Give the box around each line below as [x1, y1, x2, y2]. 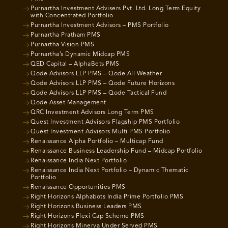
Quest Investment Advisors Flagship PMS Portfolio [31, 119, 180, 126]
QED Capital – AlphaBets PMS [31, 61, 120, 68]
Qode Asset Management [31, 100, 106, 106]
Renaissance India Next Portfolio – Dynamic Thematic [31, 167, 189, 174]
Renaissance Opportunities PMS [31, 184, 126, 191]
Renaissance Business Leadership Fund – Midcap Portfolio [31, 148, 203, 155]
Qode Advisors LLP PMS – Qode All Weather [31, 71, 162, 77]
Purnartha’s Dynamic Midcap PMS [31, 51, 130, 58]
